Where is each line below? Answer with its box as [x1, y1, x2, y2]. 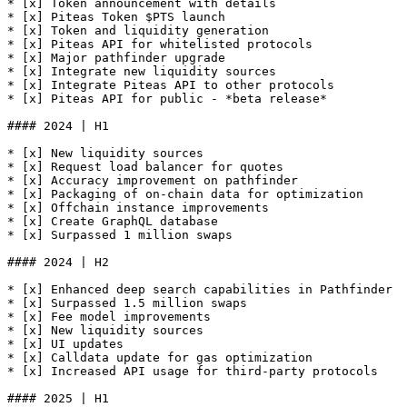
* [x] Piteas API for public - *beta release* [7, 92, 327, 105]
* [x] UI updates [7, 337, 124, 351]
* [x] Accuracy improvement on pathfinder [7, 174, 298, 187]
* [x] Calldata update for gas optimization [7, 351, 313, 364]
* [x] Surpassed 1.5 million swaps [7, 296, 247, 310]
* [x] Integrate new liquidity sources [7, 65, 276, 78]
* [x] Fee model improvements [7, 310, 211, 323]
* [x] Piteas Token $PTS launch [7, 10, 225, 24]
